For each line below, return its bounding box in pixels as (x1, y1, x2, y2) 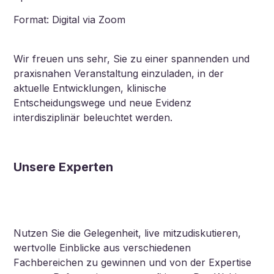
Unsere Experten (13, 159, 114, 174)
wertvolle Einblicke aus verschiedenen (13, 241, 191, 254)
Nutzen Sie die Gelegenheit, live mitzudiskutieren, (13, 226, 242, 239)
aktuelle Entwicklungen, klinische (13, 81, 167, 94)
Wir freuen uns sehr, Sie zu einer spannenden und (13, 52, 250, 65)
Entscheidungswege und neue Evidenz (13, 96, 192, 109)
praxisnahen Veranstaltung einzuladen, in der (13, 67, 224, 80)
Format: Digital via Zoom (13, 13, 126, 26)
